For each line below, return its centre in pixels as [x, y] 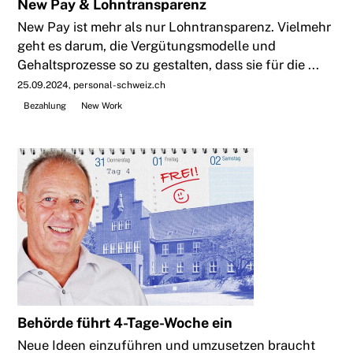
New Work [101, 105]
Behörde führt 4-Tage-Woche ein [125, 323]
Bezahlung [45, 105]
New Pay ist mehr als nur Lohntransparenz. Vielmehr [175, 26]
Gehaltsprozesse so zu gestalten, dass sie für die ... [169, 64]
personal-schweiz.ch [120, 85]
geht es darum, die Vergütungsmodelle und [147, 45]
